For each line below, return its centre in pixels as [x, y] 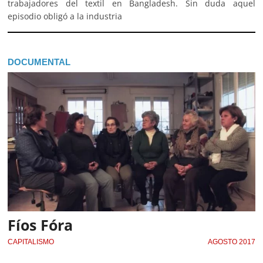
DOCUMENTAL [39, 62]
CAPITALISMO [31, 242]
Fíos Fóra [41, 225]
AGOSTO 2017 [231, 242]
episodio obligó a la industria [65, 16]
